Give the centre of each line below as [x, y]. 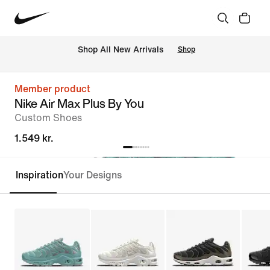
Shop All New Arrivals [120, 50]
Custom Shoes [48, 118]
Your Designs [93, 175]
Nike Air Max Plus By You [79, 103]
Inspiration [39, 175]
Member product [52, 89]
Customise [62, 182]
